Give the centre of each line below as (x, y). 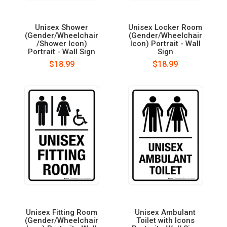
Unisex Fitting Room (62, 212)
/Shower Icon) (62, 43)
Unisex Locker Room (165, 27)
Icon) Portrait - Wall (165, 43)
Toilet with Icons (165, 220)
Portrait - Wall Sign (62, 51)
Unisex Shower (62, 27)
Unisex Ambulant (165, 212)
